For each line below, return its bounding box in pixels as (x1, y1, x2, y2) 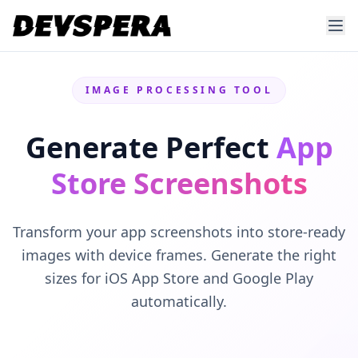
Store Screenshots (50, 164, 308, 203)
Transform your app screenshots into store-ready (13, 222, 345, 241)
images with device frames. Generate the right (22, 245, 336, 265)
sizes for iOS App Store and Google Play (45, 268, 313, 288)
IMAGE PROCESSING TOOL (85, 83, 273, 97)
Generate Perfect (25, 128, 276, 167)
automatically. (131, 292, 227, 311)
